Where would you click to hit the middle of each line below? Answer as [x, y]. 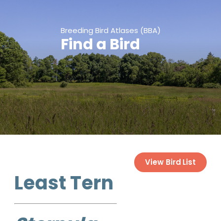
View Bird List [170, 162]
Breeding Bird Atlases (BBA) [110, 31]
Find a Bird [100, 45]
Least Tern [64, 183]
